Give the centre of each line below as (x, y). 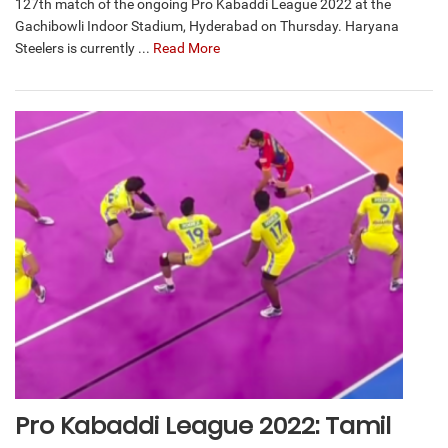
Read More (186, 47)
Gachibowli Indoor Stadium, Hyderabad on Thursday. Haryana (207, 25)
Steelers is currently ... (84, 47)
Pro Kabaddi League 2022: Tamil (203, 426)
